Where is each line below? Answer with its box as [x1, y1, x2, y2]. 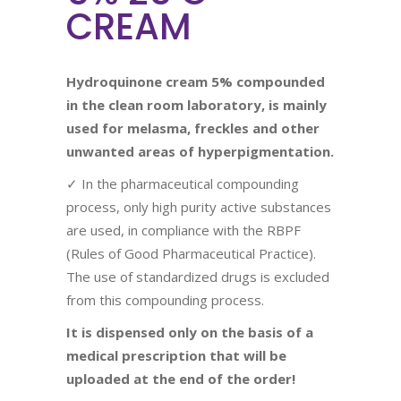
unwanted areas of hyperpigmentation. [66, 142, 334, 160]
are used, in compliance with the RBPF [66, 221, 301, 239]
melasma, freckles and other [127, 119, 320, 137]
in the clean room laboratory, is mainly [66, 96, 327, 114]
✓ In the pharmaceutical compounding [66, 175, 299, 192]
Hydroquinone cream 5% [66, 73, 236, 90]
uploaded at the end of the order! [66, 370, 295, 388]
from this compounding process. [66, 291, 264, 309]
